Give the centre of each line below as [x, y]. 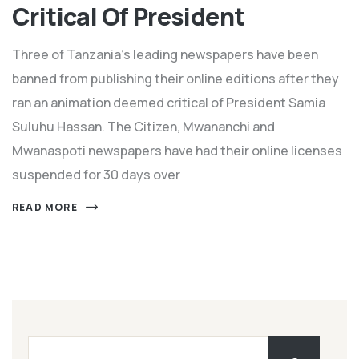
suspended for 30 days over [96, 174]
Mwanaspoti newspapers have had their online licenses [177, 150]
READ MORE [45, 207]
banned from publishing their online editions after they [175, 78]
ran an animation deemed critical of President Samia [169, 102]
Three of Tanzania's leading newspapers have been [165, 54]
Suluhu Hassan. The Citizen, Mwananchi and [143, 126]
